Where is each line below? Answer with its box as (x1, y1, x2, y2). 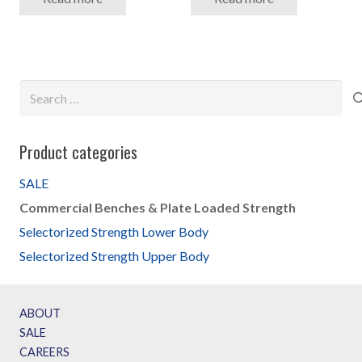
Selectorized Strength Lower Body (19, 224, 208, 240)
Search (19, 82, 56, 99)
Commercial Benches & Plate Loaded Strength (19, 200, 296, 216)
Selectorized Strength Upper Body (19, 248, 209, 264)
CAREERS (19, 345, 69, 360)
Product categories (19, 140, 137, 165)
